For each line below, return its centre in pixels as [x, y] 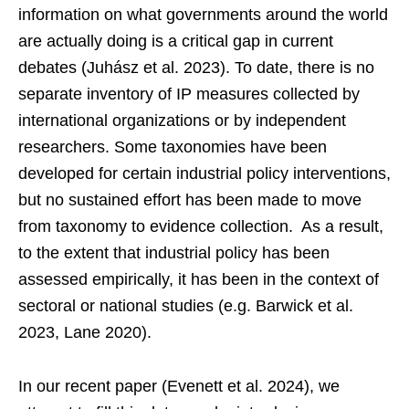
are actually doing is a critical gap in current [176, 41]
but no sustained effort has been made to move [190, 199]
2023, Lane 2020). [85, 332]
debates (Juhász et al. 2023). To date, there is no [196, 67]
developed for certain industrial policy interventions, [204, 173]
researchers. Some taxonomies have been [173, 147]
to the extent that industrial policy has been [174, 252]
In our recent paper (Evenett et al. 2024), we [179, 386]
